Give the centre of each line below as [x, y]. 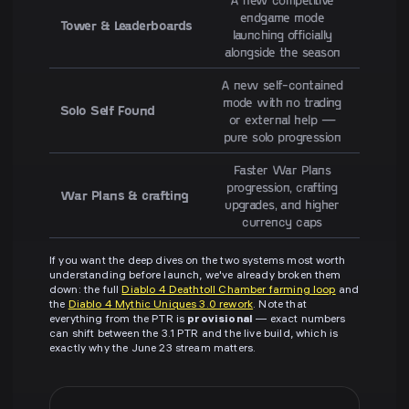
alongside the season [282, 52]
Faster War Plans [282, 170]
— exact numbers [299, 320]
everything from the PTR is [119, 320]
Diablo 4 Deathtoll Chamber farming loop [229, 291]
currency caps [282, 222]
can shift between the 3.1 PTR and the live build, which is [194, 335]
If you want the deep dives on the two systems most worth [197, 262]
